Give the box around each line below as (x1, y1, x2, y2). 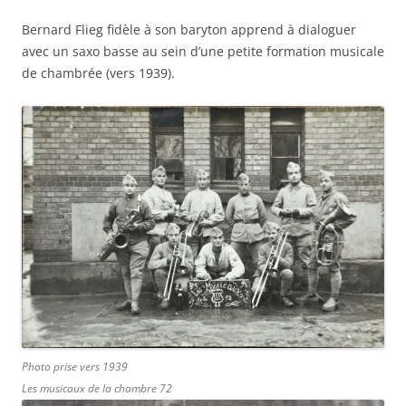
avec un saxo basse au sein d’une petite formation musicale (22, 42, 384, 60)
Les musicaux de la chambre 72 (22, 380, 172, 396)
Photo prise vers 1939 (22, 358, 128, 374)
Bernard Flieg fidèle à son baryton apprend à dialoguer (22, 20, 356, 38)
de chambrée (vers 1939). (22, 63, 175, 82)
